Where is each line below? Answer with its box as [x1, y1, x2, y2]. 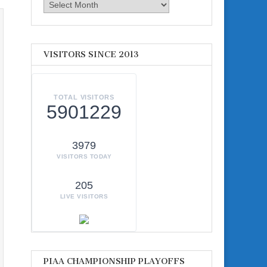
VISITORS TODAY [57, 153, 111, 160]
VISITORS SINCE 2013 [44, 49, 139, 60]
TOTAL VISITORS [53, 94, 115, 101]
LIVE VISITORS [60, 193, 108, 200]
